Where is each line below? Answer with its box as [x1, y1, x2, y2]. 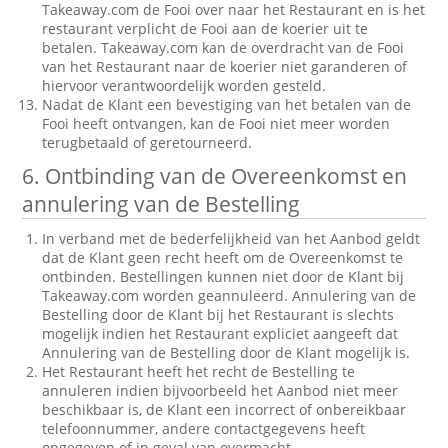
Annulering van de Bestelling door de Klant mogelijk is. [42, 343, 411, 362]
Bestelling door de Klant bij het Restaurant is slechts [42, 305, 395, 324]
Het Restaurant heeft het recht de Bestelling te [42, 362, 356, 381]
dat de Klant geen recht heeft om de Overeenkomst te [42, 248, 404, 267]
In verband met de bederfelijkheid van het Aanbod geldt [42, 229, 421, 248]
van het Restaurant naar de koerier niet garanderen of [42, 57, 408, 76]
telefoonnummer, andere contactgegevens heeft [42, 419, 366, 438]
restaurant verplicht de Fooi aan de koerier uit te [42, 19, 369, 38]
